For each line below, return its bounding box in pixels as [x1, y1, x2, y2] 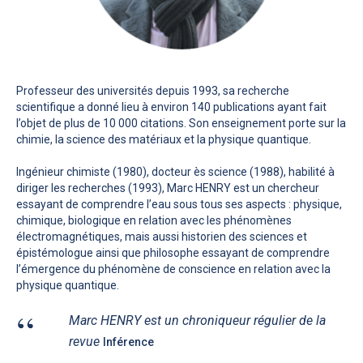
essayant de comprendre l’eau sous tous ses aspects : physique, [16, 198, 343, 211]
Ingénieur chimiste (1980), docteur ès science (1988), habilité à [16, 165, 335, 179]
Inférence [103, 335, 155, 348]
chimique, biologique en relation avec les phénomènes [16, 214, 293, 228]
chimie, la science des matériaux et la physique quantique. [16, 133, 312, 147]
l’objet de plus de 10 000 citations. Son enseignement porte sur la [16, 117, 347, 130]
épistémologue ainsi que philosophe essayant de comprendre [16, 246, 331, 260]
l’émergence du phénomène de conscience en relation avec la [16, 263, 331, 276]
